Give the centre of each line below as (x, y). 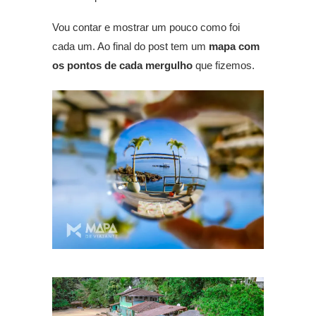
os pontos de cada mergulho (122, 66)
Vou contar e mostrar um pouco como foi (146, 28)
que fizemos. (224, 66)
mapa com (233, 47)
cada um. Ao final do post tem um (129, 47)
